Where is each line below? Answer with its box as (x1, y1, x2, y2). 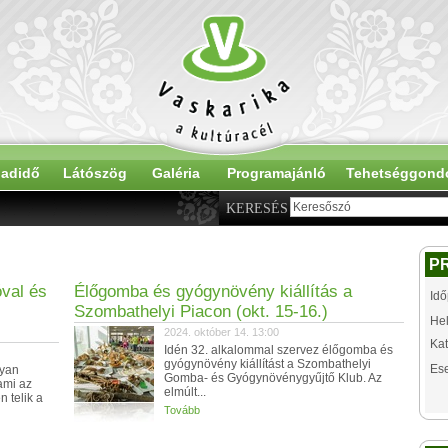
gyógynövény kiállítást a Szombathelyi (164, 357, 371, 371)
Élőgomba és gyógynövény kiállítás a (74, 282, 352, 301)
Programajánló (226, 165, 326, 181)
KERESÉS (226, 201, 288, 216)
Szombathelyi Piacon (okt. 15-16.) (74, 302, 328, 321)
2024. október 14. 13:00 (164, 326, 279, 338)
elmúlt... (164, 385, 206, 399)
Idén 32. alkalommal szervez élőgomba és (164, 343, 393, 357)
